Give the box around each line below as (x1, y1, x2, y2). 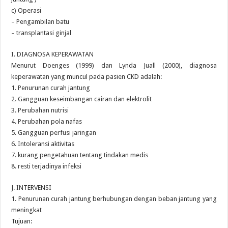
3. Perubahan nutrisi (11, 106, 69, 114)
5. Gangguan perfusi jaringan (11, 129, 97, 136)
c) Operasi (11, 7, 42, 14)
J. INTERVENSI (11, 184, 52, 191)
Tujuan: (11, 217, 33, 225)
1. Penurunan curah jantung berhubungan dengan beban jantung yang (11, 195, 217, 203)
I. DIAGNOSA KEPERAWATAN (11, 50, 94, 58)
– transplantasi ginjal (11, 29, 72, 37)
